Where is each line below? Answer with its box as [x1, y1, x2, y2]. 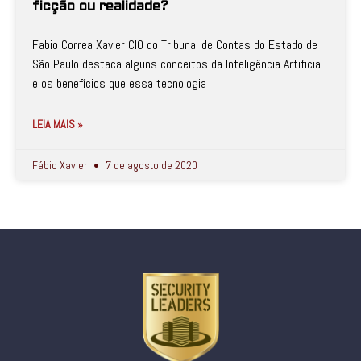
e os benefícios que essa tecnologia [32, 75, 206, 92]
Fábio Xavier [32, 158, 89, 172]
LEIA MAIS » [32, 117, 83, 131]
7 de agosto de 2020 [103, 158, 197, 172]
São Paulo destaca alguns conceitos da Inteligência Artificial [32, 56, 323, 73]
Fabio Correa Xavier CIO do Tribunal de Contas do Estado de [32, 36, 317, 53]
